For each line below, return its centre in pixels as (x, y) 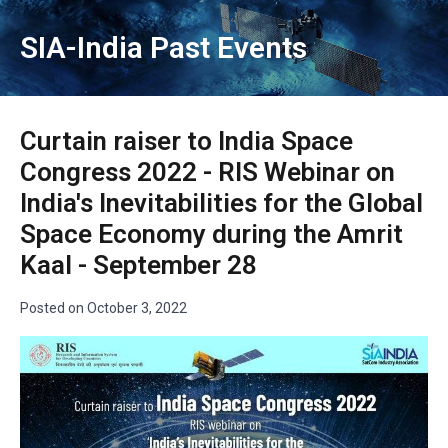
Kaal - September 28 (138, 265)
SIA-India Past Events (163, 47)
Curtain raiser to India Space (186, 141)
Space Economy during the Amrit (211, 234)
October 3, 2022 (137, 308)
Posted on (53, 308)
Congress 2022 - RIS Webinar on (207, 172)
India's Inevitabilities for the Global (221, 203)
